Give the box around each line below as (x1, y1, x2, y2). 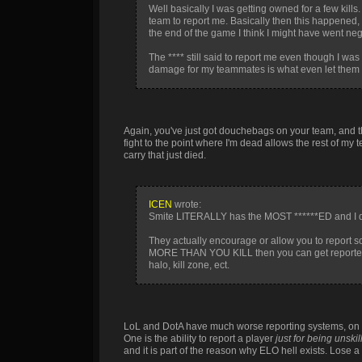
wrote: (172, 199, 201, 210)
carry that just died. (124, 149, 206, 161)
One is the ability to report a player (124, 333, 276, 344)
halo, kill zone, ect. (149, 259, 229, 271)
